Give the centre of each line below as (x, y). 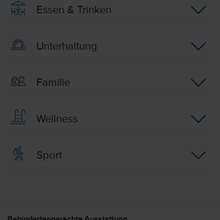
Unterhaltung (65, 46)
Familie (52, 83)
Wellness (55, 119)
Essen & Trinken (72, 10)
